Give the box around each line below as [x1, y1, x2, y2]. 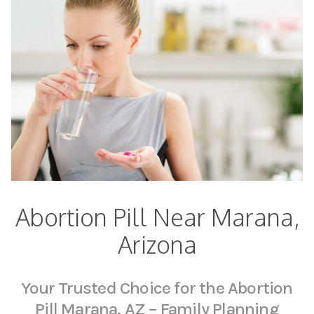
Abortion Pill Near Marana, [15, 201, 299, 232]
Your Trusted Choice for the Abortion [21, 277, 293, 298]
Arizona [117, 228, 197, 259]
